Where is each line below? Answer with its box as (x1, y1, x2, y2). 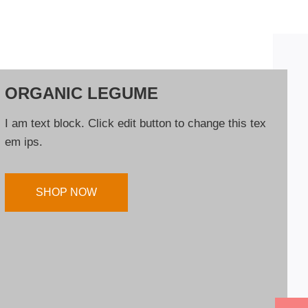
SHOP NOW (36, 186, 97, 198)
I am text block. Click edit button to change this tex (5, 116, 266, 130)
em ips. (5, 135, 43, 148)
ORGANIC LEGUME (5, 83, 158, 102)
